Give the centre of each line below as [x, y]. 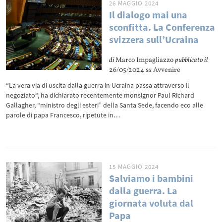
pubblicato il [192, 60]
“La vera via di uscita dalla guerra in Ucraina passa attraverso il [98, 85]
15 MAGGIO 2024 [134, 167]
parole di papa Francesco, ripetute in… [63, 115]
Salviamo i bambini [151, 178]
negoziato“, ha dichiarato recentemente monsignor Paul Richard [100, 95]
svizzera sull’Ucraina [154, 39]
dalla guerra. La [143, 191]
